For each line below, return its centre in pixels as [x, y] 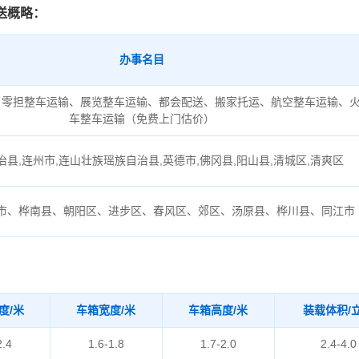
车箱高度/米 [218, 310]
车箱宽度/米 [106, 310]
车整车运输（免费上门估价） [142, 119]
